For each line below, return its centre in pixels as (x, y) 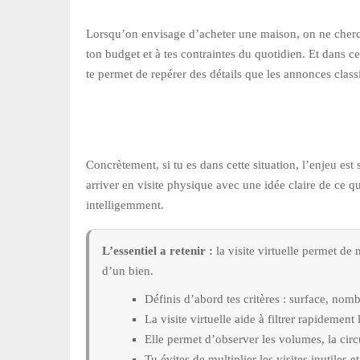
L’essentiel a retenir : (157, 250)
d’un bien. (128, 270)
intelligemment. (125, 205)
